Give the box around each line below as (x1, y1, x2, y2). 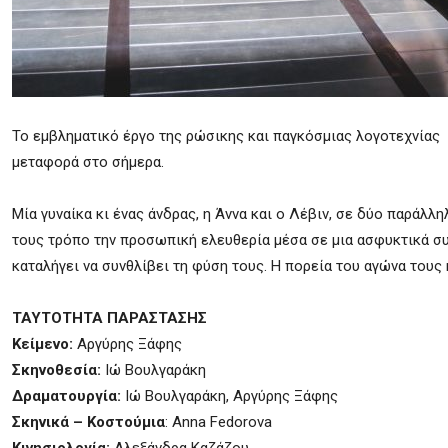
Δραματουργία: (12, 387, 125, 405)
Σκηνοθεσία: (12, 361, 101, 379)
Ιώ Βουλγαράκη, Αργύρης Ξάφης (125, 387, 338, 405)
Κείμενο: (12, 335, 77, 353)
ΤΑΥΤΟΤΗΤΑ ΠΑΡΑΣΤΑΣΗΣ (12, 309, 207, 327)
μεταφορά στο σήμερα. (12, 153, 164, 171)
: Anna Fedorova (165, 413, 272, 431)
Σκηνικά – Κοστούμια (12, 413, 165, 431)
